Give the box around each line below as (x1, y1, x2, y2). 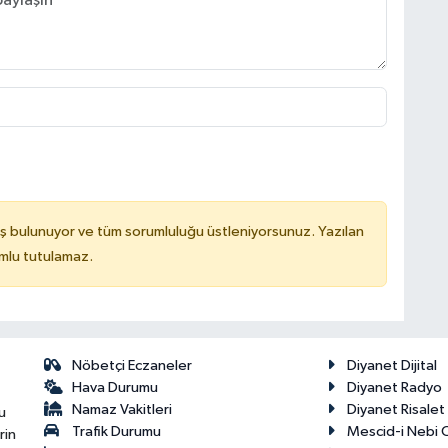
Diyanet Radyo (346, 379, 442, 395)
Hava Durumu (72, 379, 159, 395)
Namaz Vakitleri (72, 401, 173, 417)
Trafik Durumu (72, 423, 162, 439)
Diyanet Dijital (346, 357, 437, 373)
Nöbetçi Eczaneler (72, 357, 193, 373)
